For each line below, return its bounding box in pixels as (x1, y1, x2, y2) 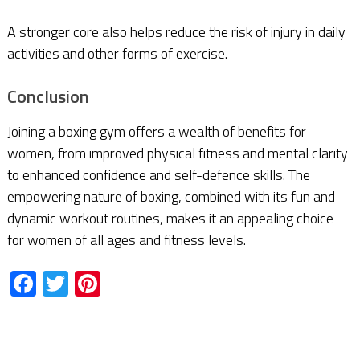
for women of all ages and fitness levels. (6, 229, 246, 252)
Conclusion (6, 83, 89, 111)
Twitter (67, 264, 147, 304)
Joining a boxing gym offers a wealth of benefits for (6, 121, 306, 143)
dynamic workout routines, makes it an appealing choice (6, 207, 333, 230)
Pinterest (100, 264, 200, 304)
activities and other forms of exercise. (6, 43, 227, 65)
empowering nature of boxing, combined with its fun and (6, 186, 335, 208)
